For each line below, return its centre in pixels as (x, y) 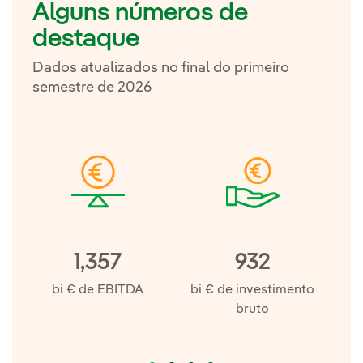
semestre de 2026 (92, 87)
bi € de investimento (252, 290)
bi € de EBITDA (98, 290)
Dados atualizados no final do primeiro (161, 68)
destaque (86, 38)
